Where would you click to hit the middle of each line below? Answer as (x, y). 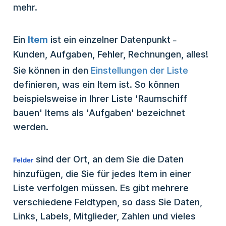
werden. (32, 127)
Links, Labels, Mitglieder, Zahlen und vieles (104, 216)
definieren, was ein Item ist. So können (96, 85)
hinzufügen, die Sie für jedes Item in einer (102, 174)
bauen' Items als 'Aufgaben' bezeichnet (99, 113)
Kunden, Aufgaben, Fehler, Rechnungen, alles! (111, 54)
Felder (23, 160)
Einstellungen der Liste (139, 71)
